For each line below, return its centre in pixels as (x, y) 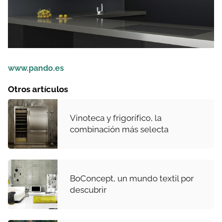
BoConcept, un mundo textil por (132, 179)
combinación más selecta (119, 130)
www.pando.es (36, 68)
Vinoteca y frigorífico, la (116, 118)
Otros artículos (38, 89)
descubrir (88, 190)
